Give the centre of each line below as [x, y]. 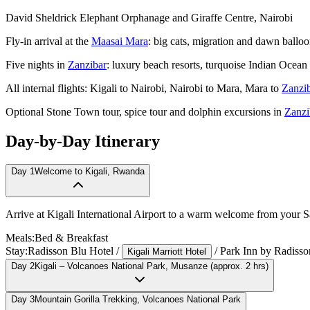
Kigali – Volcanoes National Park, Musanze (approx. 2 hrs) [152, 266]
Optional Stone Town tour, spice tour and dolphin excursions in [145, 111]
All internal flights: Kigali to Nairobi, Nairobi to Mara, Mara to [144, 88]
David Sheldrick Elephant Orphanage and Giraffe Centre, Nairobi [149, 17]
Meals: [20, 238]
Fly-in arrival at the [48, 41]
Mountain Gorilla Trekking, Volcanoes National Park [138, 300]
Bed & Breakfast [71, 238]
